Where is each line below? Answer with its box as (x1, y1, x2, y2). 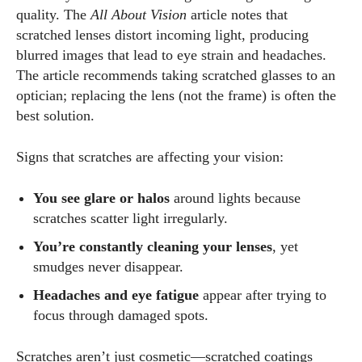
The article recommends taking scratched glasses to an (16, 67, 335, 84)
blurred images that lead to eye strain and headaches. (16, 47, 326, 64)
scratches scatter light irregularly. (33, 210, 228, 227)
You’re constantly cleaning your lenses (33, 238, 272, 255)
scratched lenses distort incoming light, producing (16, 27, 309, 44)
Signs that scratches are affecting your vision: (16, 149, 284, 166)
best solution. (16, 107, 95, 124)
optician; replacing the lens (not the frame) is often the (16, 87, 336, 104)
